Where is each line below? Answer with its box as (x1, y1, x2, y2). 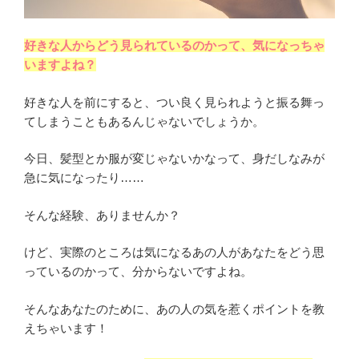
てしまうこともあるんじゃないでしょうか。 (24, 114, 264, 128)
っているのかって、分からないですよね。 (24, 264, 252, 279)
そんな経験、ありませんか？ (24, 208, 180, 222)
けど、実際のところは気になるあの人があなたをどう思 (24, 245, 325, 260)
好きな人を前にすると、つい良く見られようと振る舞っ (24, 95, 325, 109)
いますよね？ (24, 58, 96, 72)
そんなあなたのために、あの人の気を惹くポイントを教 (24, 301, 325, 316)
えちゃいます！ (24, 321, 108, 335)
